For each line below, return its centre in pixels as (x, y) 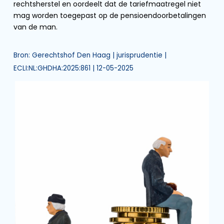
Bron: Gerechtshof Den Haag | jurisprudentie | (90, 55)
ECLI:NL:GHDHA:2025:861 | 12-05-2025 (73, 68)
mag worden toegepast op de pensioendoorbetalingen (110, 15)
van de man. (35, 27)
